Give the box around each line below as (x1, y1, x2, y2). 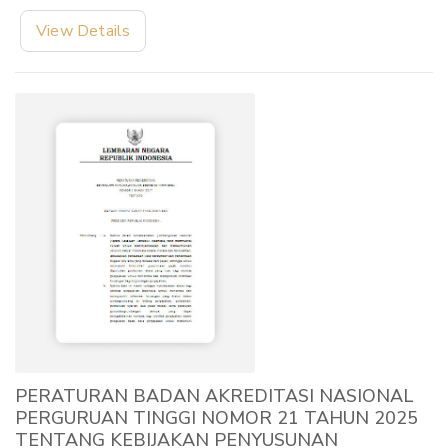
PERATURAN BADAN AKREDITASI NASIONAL (15, 383, 413, 408)
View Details (36, 19, 131, 42)
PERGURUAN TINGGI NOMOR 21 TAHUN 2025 (15, 405, 418, 430)
